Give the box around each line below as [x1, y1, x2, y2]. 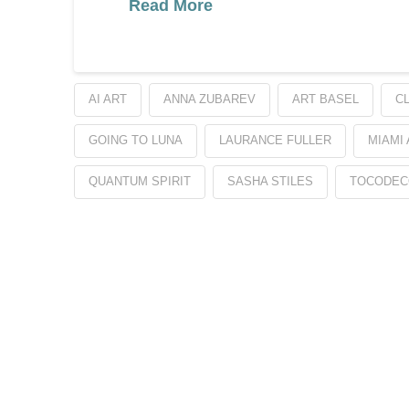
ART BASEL [291, 92, 359, 107]
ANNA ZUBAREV [163, 92, 256, 107]
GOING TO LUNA [88, 133, 183, 148]
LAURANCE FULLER [218, 133, 331, 148]
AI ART [88, 92, 127, 107]
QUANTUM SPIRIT [88, 174, 191, 189]
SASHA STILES [226, 174, 313, 189]
